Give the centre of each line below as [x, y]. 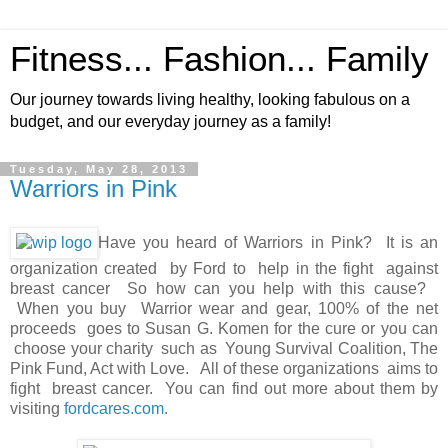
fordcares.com [114, 408]
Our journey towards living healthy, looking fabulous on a [210, 99]
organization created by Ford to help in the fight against [224, 268]
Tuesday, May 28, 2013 [99, 169]
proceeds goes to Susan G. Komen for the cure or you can [224, 328]
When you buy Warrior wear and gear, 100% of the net [224, 308]
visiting [37, 408]
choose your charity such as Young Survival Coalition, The [224, 348]
